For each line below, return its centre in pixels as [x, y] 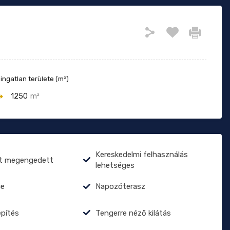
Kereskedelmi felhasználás [141, 155]
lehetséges [115, 166]
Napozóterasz [120, 187]
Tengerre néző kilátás [133, 213]
